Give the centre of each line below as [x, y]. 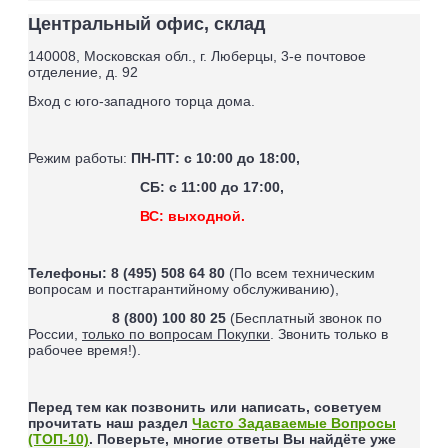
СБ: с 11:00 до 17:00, [212, 187]
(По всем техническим [302, 273]
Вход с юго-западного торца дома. [143, 101]
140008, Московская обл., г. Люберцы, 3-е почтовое [197, 56]
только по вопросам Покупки [176, 334]
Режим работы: [79, 158]
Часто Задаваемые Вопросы [294, 423]
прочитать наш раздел [108, 423]
